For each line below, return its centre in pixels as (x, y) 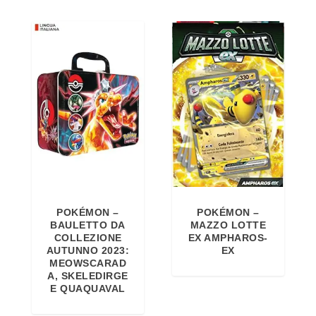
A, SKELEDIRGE (88, 276)
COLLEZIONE (88, 238)
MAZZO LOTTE (228, 225)
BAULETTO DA (88, 225)
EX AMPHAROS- (228, 238)
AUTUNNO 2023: (88, 251)
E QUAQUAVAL (88, 289)
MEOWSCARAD (88, 263)
